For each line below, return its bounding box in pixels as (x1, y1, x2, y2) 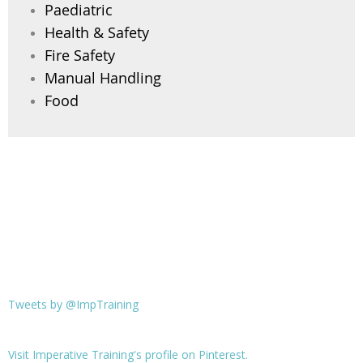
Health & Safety (45, 23, 149, 42)
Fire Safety (45, 45, 115, 65)
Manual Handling (45, 68, 161, 88)
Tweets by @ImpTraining (8, 297, 139, 312)
